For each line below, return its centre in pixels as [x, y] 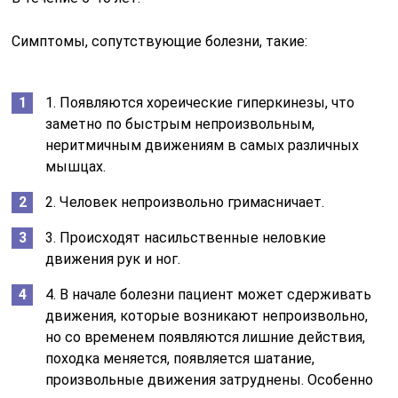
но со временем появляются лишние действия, [206, 337]
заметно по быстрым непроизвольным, [180, 123]
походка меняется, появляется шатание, [180, 358]
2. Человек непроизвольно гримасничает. [185, 202]
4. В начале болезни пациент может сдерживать [209, 294]
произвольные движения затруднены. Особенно [210, 379]
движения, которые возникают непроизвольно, [207, 315]
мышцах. [76, 166]
